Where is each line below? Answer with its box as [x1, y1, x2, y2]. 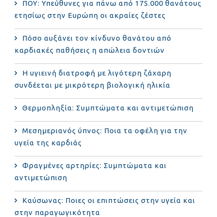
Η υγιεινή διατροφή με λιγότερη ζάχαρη [22, 68, 171, 77]
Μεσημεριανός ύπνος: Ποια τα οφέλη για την [22, 126, 187, 135]
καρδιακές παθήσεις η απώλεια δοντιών [15, 46, 165, 54]
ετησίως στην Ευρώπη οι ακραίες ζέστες [15, 11, 166, 19]
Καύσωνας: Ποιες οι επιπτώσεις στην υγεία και [22, 196, 195, 204]
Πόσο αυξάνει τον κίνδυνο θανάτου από [22, 33, 171, 42]
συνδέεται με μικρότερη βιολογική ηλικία [15, 80, 170, 89]
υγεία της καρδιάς [15, 138, 82, 147]
